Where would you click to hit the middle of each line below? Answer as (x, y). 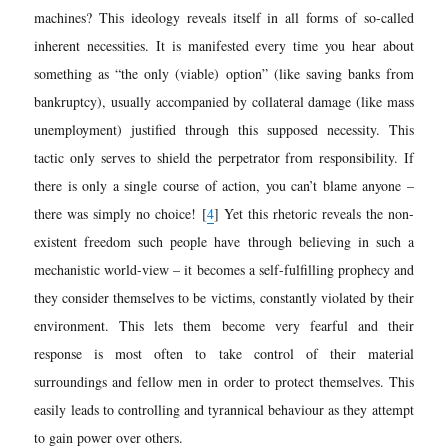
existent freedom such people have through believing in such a (224, 241)
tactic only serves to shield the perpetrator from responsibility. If (224, 157)
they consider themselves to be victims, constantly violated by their (224, 297)
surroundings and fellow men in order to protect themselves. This (224, 381)
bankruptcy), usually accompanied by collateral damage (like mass (224, 101)
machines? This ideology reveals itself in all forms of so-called (224, 17)
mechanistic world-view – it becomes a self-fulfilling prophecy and (224, 269)
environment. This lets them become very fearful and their (224, 325)
